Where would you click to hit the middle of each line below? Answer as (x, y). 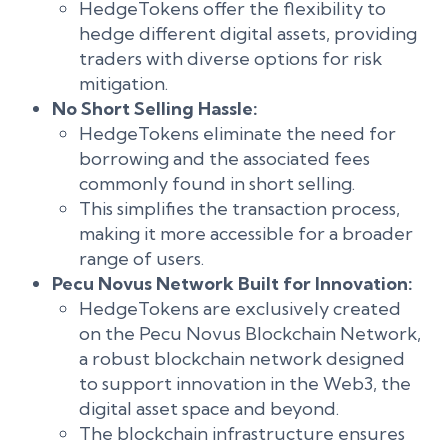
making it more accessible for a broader (246, 233)
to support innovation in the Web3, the (245, 383)
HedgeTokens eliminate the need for (237, 133)
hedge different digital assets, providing (248, 33)
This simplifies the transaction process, (239, 208)
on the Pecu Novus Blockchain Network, (250, 333)
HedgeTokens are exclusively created (240, 308)
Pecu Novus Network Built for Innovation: (232, 283)
